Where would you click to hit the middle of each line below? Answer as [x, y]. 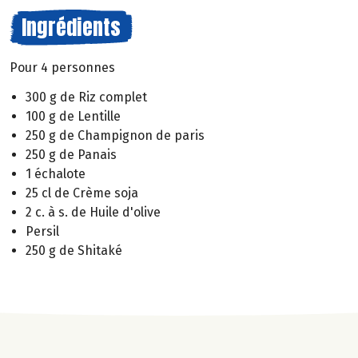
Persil [42, 231]
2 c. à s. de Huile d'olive [93, 212]
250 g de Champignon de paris [115, 135]
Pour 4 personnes [62, 68]
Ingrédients [71, 27]
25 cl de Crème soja [82, 193]
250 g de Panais [71, 154]
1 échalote [56, 173]
